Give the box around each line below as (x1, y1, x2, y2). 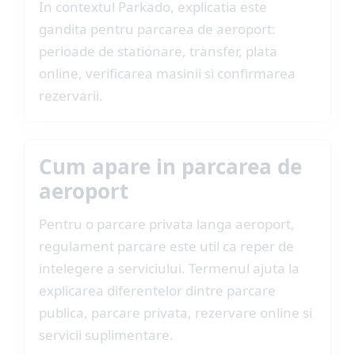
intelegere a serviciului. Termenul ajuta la (39, 259, 300, 277)
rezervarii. (39, 86, 103, 105)
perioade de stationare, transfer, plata (39, 42, 277, 60)
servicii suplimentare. (39, 326, 174, 344)
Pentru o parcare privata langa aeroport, (39, 215, 295, 233)
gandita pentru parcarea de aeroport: (39, 20, 276, 38)
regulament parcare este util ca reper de (39, 237, 294, 255)
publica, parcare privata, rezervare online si (39, 303, 312, 322)
